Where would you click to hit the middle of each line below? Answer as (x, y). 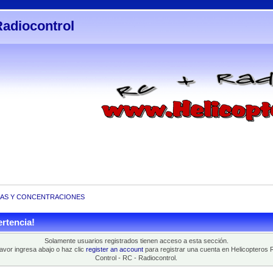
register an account (115, 250)
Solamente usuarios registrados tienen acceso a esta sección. (136, 241)
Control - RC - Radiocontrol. (136, 258)
